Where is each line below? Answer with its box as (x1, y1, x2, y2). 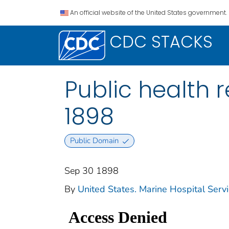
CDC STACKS (109, 30, 213, 53)
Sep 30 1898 (64, 165, 119, 177)
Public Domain (70, 135, 119, 146)
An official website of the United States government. (70, 8, 227, 17)
